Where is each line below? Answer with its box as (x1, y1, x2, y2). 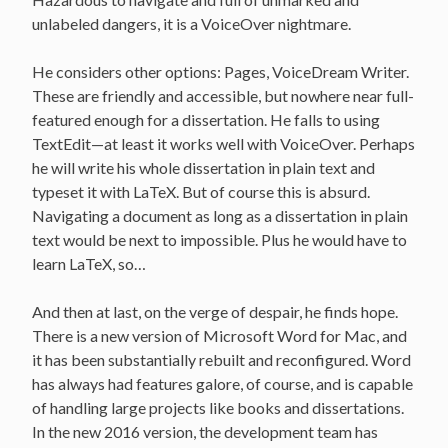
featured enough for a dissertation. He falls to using (32, 109, 380, 129)
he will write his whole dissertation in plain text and (32, 157, 375, 177)
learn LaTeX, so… (32, 253, 146, 273)
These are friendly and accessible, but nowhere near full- (32, 85, 414, 105)
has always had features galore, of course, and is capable (32, 373, 413, 393)
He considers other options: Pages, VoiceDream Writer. (32, 61, 409, 81)
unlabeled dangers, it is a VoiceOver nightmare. (32, 13, 354, 33)
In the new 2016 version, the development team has (32, 421, 378, 441)
